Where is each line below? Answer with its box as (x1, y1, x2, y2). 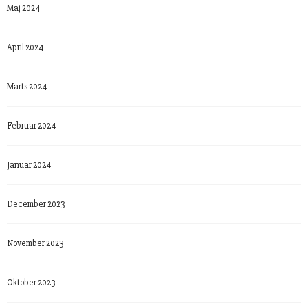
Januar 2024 (7, 159, 51, 170)
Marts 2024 (7, 80, 47, 92)
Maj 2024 (7, 2, 40, 14)
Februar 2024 (7, 120, 56, 131)
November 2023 (7, 237, 63, 249)
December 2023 (7, 198, 65, 210)
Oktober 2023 (7, 276, 55, 288)
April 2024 (7, 41, 43, 53)
